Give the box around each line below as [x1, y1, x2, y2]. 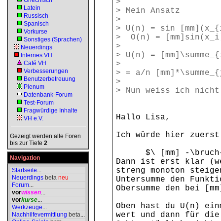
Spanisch [24, 20, 49, 27]
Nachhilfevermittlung [12, 211, 67, 218]
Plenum [24, 83, 44, 90]
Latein [24, 4, 40, 11]
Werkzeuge [12, 204, 42, 211]
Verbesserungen [24, 68, 68, 74]
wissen [21, 189, 41, 196]
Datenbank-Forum [24, 91, 73, 98]
